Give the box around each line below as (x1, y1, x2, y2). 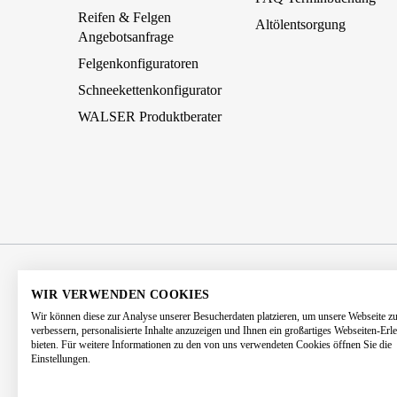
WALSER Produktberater (78, 109, 222, 125)
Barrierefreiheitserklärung (76, 312, 230, 326)
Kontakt (289, 312, 338, 326)
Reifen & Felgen (78, 10, 172, 26)
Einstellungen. (31, 353, 90, 365)
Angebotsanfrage (78, 29, 175, 45)
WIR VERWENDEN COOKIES (31, 288, 210, 301)
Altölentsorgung (254, 17, 346, 33)
